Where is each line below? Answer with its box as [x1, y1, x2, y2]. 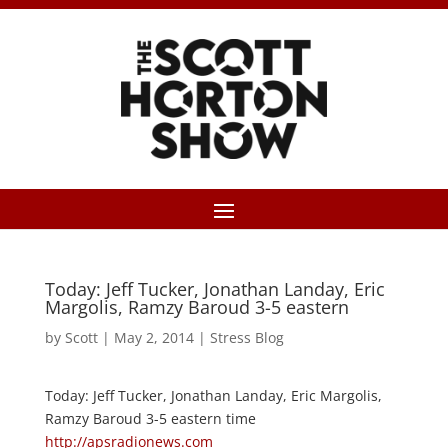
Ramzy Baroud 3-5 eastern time [44, 409, 256, 428]
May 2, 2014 [113, 328, 194, 347]
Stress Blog [209, 328, 284, 347]
